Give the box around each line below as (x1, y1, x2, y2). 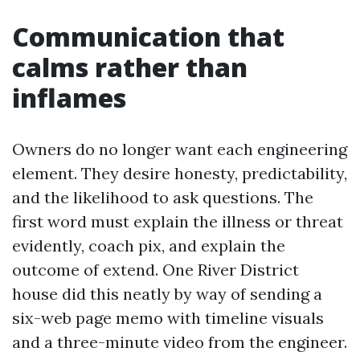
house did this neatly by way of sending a (12, 284, 322, 304)
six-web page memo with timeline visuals (12, 308, 324, 328)
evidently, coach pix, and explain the (12, 235, 285, 256)
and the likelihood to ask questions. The (12, 187, 313, 207)
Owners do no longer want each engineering (12, 139, 347, 159)
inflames (12, 80, 126, 115)
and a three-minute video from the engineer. (12, 332, 347, 352)
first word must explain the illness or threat (12, 211, 343, 231)
